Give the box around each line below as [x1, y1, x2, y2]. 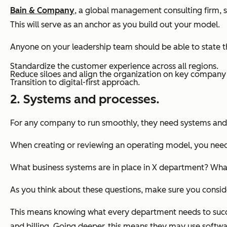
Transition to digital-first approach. [10, 78, 140, 88]
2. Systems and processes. [10, 92, 160, 107]
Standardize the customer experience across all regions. [10, 61, 218, 71]
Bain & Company [10, 6, 74, 16]
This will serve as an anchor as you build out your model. [10, 20, 220, 30]
